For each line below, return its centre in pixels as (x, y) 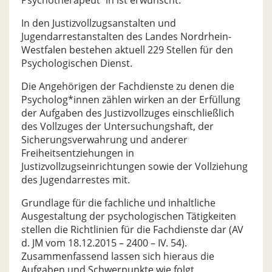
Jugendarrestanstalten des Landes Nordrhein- (126, 36)
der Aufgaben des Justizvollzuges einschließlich (128, 113)
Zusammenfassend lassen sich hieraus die (118, 256)
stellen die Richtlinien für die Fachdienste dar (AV (132, 229)
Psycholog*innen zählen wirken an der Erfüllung (131, 100)
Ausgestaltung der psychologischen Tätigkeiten (129, 216)
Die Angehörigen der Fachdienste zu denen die (128, 86)
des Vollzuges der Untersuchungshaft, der (117, 126)
